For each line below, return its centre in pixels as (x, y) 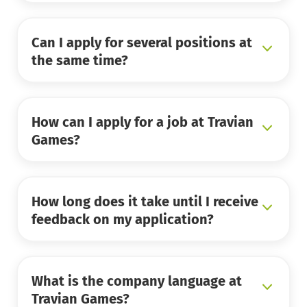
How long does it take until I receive (145, 202)
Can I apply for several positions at (142, 43)
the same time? (80, 61)
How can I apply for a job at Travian (143, 122)
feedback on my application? (123, 220)
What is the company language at (137, 281)
